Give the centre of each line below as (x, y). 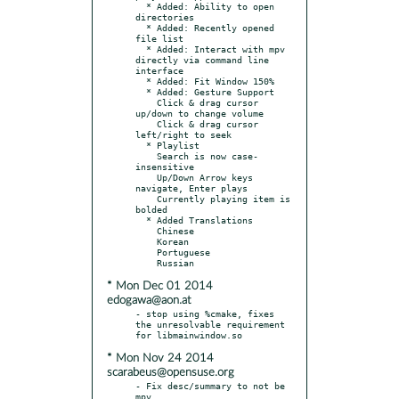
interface (159, 70)
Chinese (146, 230)
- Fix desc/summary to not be (210, 385)
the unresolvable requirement (210, 324)
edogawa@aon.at (149, 300)
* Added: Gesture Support (141, 91)
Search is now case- (146, 155)
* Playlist (141, 145)
